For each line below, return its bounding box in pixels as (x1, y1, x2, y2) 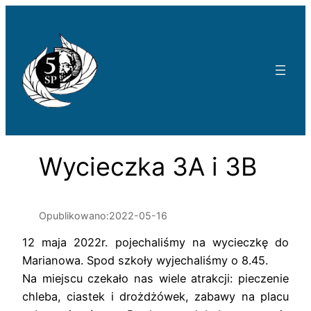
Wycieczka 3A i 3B (39, 151, 257, 182)
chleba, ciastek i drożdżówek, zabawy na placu (22, 289, 289, 304)
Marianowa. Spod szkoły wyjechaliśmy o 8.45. (22, 253, 268, 268)
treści (5, 43, 35, 57)
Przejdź (5, 7, 44, 21)
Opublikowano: (39, 209, 109, 221)
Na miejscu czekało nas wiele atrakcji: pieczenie (22, 271, 289, 286)
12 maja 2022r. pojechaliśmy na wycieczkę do (22, 235, 289, 250)
